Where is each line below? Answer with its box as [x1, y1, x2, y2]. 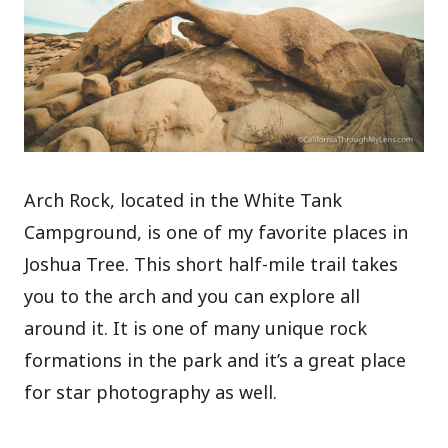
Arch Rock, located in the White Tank [24, 188, 343, 213]
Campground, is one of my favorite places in [24, 220, 409, 245]
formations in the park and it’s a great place [24, 348, 407, 373]
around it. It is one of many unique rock [24, 316, 368, 341]
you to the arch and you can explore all [24, 284, 361, 309]
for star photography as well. [24, 380, 278, 405]
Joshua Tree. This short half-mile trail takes [24, 252, 399, 277]
